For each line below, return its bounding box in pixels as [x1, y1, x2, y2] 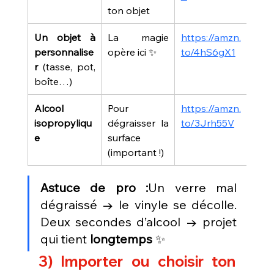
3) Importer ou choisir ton [38, 251, 236, 270]
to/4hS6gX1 [180, 45, 235, 58]
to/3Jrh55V [180, 116, 234, 129]
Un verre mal [148, 179, 237, 195]
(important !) [107, 146, 164, 158]
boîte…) [34, 75, 72, 87]
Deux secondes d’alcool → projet [40, 213, 237, 229]
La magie [107, 31, 169, 43]
